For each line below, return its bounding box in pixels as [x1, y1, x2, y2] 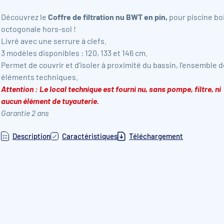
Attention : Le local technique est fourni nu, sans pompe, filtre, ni [1, 84, 221, 93]
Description [12, 131, 50, 140]
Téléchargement [129, 131, 183, 140]
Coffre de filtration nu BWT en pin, [48, 12, 167, 21]
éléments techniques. [1, 72, 78, 81]
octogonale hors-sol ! [1, 24, 76, 33]
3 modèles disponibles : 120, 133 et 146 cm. [1, 48, 147, 57]
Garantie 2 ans [1, 108, 48, 117]
